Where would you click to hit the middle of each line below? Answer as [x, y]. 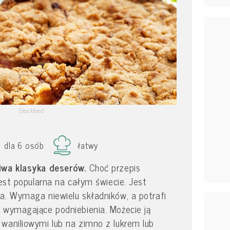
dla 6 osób [24, 145]
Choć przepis [115, 167]
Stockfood [32, 110]
